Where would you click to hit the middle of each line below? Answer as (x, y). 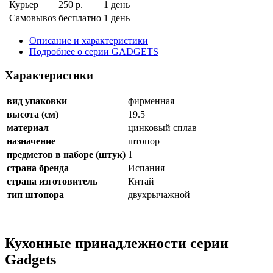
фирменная (151, 101)
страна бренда (38, 168)
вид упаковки (37, 101)
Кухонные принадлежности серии (117, 243)
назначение (31, 141)
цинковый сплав (162, 127)
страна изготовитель (52, 181)
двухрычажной (159, 194)
